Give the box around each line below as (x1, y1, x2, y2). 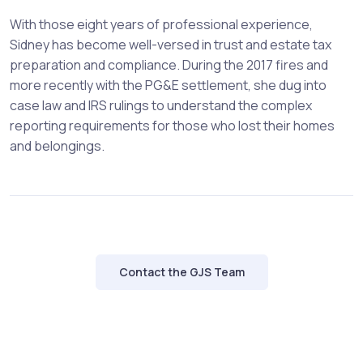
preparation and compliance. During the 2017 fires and (10, 56, 328, 75)
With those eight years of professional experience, (10, 15, 313, 34)
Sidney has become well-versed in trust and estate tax (10, 36, 331, 54)
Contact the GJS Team (118, 264, 245, 280)
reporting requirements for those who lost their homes (10, 117, 335, 135)
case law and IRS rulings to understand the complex (10, 96, 312, 115)
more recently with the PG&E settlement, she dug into (10, 76, 327, 95)
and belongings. (10, 137, 105, 156)
